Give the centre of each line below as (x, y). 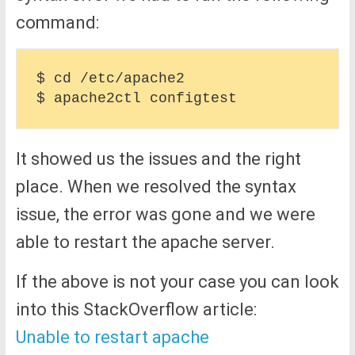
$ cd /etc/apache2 (110, 78)
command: (57, 22)
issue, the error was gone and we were (165, 214)
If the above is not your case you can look (177, 281)
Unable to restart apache (112, 337)
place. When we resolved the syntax (156, 186)
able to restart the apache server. (145, 242)
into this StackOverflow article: (136, 309)
